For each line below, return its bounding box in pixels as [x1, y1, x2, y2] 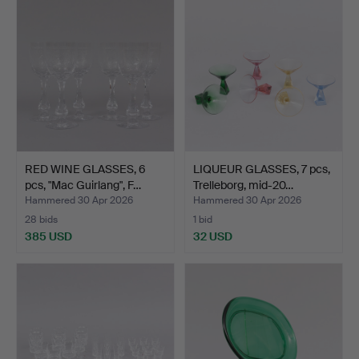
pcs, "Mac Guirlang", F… [25, 177, 141, 192]
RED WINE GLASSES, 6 [25, 161, 146, 176]
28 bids [25, 212, 58, 226]
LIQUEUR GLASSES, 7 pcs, [193, 161, 330, 176]
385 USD [25, 228, 72, 244]
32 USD [193, 228, 232, 244]
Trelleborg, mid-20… [193, 177, 293, 192]
